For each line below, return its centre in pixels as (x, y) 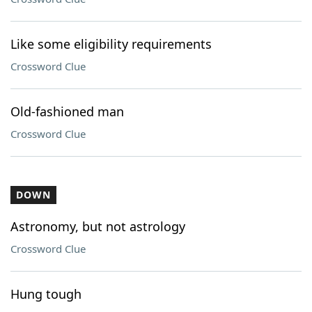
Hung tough (46, 294)
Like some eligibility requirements (111, 44)
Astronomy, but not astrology (98, 226)
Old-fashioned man (67, 111)
